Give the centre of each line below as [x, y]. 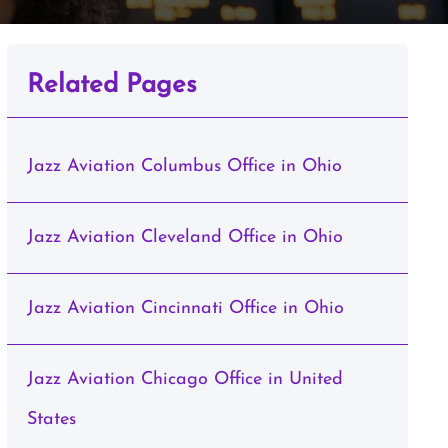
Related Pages [111, 85]
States [51, 419]
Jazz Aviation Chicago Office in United [184, 379]
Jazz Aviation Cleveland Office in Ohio [184, 237]
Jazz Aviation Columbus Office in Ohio [184, 166]
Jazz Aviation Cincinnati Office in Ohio [185, 308]
